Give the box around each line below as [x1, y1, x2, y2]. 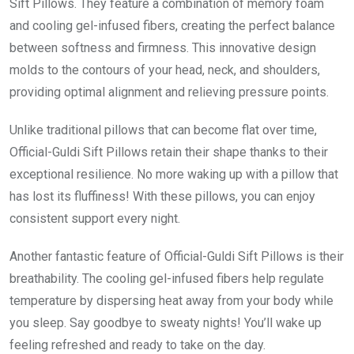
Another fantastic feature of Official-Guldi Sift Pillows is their [9, 248, 344, 264]
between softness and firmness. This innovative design [9, 40, 316, 55]
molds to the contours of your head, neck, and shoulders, [9, 62, 320, 77]
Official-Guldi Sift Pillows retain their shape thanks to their [9, 144, 328, 160]
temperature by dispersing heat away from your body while [9, 292, 333, 308]
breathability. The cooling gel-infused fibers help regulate [9, 270, 324, 286]
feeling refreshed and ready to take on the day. [9, 337, 265, 352]
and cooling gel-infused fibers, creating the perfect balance [9, 17, 335, 33]
